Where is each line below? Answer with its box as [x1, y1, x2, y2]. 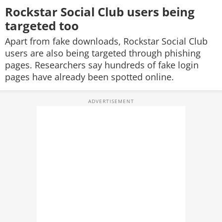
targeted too [5, 17, 82, 34]
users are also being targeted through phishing [5, 47, 201, 59]
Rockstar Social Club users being [5, 3, 195, 20]
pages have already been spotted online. [5, 71, 174, 83]
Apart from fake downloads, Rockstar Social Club [5, 35, 208, 47]
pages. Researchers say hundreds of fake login [5, 59, 199, 71]
